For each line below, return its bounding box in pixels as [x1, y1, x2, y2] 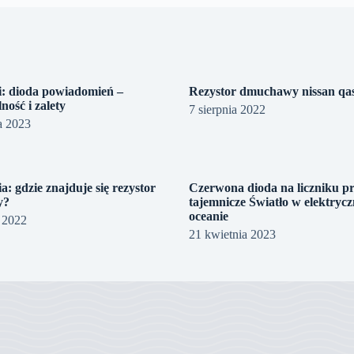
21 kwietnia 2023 [188, 227, 276, 241]
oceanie [188, 209, 228, 223]
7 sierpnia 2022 [188, 102, 265, 116]
